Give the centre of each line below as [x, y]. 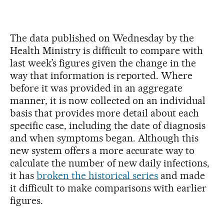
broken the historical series [97, 176]
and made [182, 176]
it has [23, 176]
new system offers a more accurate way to [102, 151]
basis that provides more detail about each [105, 113]
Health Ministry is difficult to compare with [107, 51]
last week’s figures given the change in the [103, 63]
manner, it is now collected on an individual [108, 101]
